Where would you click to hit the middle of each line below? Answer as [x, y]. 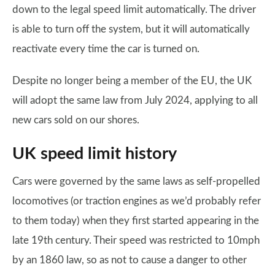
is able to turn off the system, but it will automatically [131, 29]
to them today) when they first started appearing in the [136, 221]
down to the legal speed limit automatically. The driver [134, 10]
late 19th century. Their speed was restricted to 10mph [136, 241]
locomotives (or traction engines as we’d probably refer [137, 201]
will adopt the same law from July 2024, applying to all [135, 101]
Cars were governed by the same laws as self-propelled [136, 182]
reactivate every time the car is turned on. [106, 49]
